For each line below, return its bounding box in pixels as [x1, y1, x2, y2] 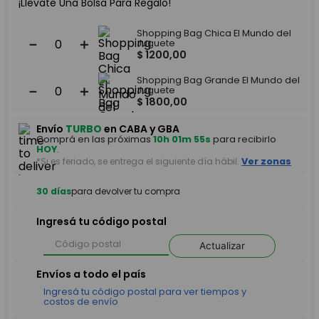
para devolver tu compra [71, 185, 181, 198]
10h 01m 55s [153, 132, 211, 145]
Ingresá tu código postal [36, 214, 167, 229]
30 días [36, 185, 72, 198]
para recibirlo [211, 132, 277, 145]
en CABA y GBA [102, 121, 180, 136]
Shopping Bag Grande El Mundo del [137, 73, 300, 86]
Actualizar [199, 239, 245, 251]
